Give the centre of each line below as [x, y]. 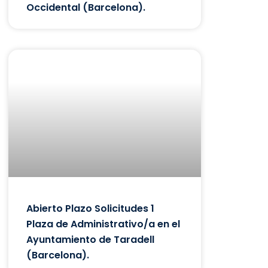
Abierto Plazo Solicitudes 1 [90, 208]
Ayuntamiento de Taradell [90, 239]
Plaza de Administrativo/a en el [103, 224]
